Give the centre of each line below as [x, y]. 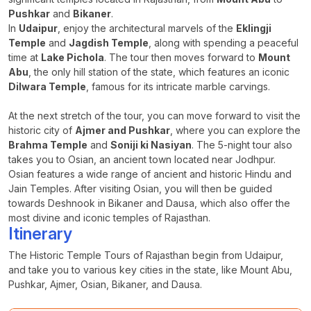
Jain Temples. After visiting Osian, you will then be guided [140, 188]
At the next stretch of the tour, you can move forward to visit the [154, 115]
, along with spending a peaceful [224, 42]
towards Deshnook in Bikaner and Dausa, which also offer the [149, 203]
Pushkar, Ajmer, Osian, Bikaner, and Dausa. [105, 284]
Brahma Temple [48, 144]
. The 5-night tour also [242, 144]
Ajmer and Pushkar [123, 130]
